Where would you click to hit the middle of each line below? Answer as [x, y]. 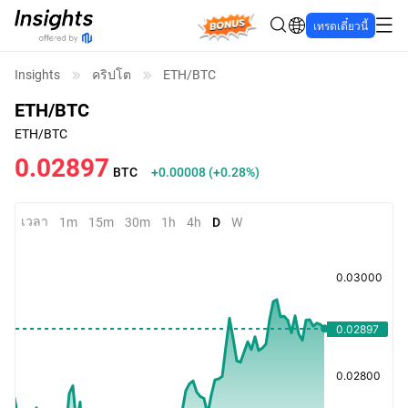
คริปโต [112, 74]
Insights [37, 74]
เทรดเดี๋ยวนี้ [341, 25]
